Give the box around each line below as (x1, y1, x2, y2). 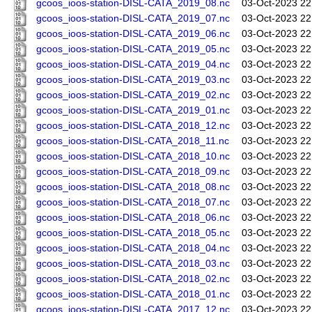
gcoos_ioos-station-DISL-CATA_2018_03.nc (36, 258, 230, 270)
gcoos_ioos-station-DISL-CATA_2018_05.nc (36, 228, 230, 239)
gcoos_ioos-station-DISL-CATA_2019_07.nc (36, 13, 230, 24)
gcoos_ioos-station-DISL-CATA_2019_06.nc (36, 29, 230, 40)
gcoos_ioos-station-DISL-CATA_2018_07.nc (36, 197, 230, 208)
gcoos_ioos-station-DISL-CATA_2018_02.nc (36, 274, 230, 285)
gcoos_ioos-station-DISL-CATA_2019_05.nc (36, 44, 230, 55)
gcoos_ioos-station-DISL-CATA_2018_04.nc (36, 243, 230, 254)
